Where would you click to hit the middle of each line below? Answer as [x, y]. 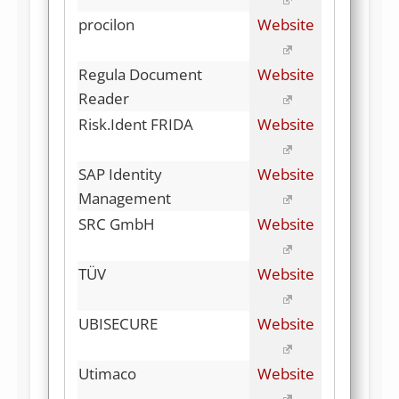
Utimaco [107, 373]
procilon [106, 24]
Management [125, 198]
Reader [104, 98]
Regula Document [140, 74]
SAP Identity [120, 174]
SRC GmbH [117, 224]
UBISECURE [118, 323]
